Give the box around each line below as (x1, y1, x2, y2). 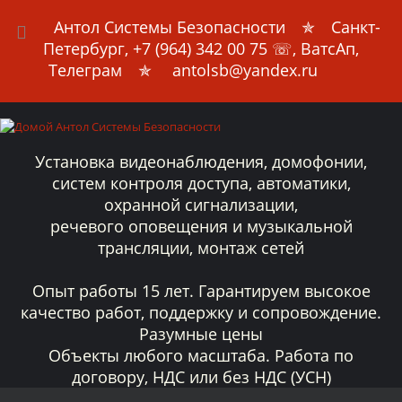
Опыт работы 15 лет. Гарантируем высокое (31, 280, 371, 301)
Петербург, (43, 38, 133, 59)
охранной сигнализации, (104, 194, 298, 215)
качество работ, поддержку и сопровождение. (21, 301, 381, 323)
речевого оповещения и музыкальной (49, 215, 353, 237)
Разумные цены (139, 323, 263, 345)
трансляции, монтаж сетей (98, 237, 304, 258)
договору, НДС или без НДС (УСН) (71, 366, 331, 388)
